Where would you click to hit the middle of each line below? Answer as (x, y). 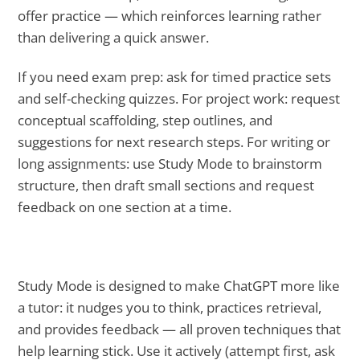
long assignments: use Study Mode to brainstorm (170, 163)
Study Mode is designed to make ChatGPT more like (179, 285)
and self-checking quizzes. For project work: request (179, 98)
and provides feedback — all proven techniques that (180, 329)
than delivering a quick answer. (114, 38)
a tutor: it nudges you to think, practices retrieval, (170, 307)
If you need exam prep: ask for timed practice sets (175, 76)
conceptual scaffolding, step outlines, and (145, 120)
